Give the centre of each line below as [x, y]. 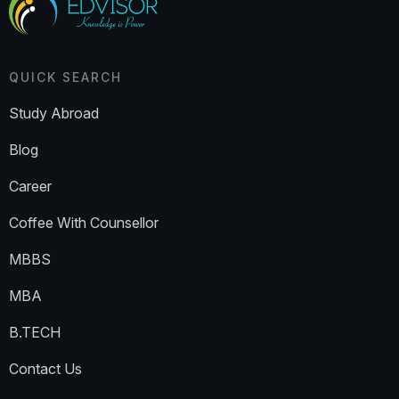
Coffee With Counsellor [84, 222]
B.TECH [35, 332]
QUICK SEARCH [65, 77]
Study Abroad [54, 113]
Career [30, 186]
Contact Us [45, 368]
